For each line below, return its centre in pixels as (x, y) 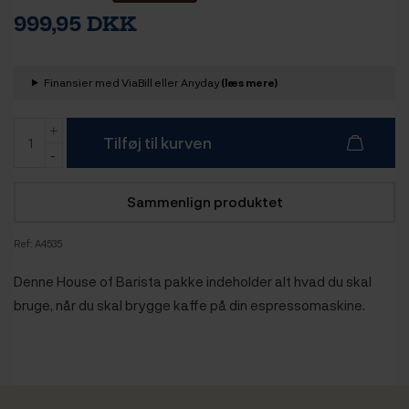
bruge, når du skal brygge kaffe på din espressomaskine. (189, 304)
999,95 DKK (75, 24)
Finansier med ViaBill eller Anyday (132, 82)
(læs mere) (249, 82)
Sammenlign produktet (204, 201)
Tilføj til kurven (157, 143)
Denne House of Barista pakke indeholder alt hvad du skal (193, 281)
